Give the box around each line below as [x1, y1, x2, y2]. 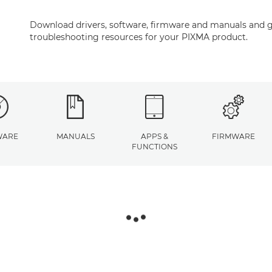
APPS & [140, 132, 168, 141]
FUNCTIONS [131, 142, 177, 151]
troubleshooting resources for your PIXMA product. [29, 32, 248, 42]
